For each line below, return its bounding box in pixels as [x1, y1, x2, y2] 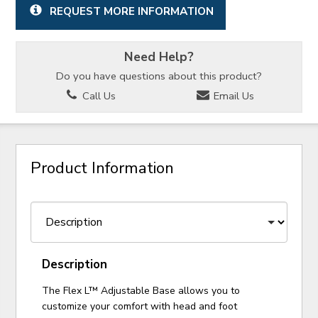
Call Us [79, 88, 116, 103]
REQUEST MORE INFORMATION [49, 4, 214, 19]
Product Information [31, 156, 175, 179]
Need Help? [124, 48, 194, 65]
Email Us [210, 88, 254, 103]
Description [42, 256, 108, 273]
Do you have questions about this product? [56, 69, 262, 84]
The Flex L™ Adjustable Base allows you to [42, 283, 241, 297]
